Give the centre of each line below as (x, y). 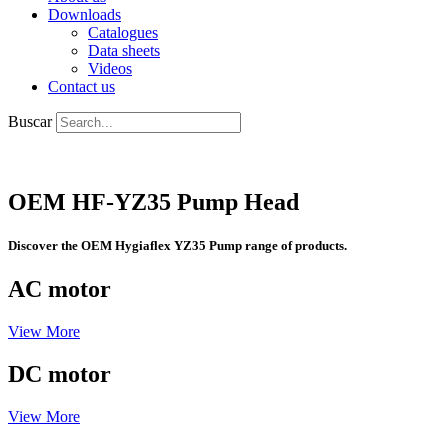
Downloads (84, 14)
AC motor (59, 289)
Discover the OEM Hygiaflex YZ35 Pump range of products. (177, 246)
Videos (110, 68)
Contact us (81, 86)
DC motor (59, 374)
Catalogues (123, 32)
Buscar (30, 121)
